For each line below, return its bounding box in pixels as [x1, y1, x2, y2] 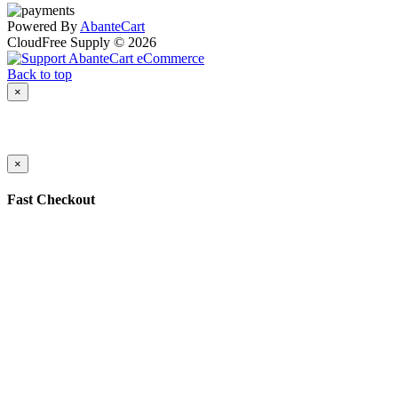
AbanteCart [80, 19, 145, 35]
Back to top [7, 67, 72, 83]
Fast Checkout [7, 191, 95, 207]
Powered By [7, 19, 80, 35]
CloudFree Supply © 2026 [7, 35, 156, 51]
